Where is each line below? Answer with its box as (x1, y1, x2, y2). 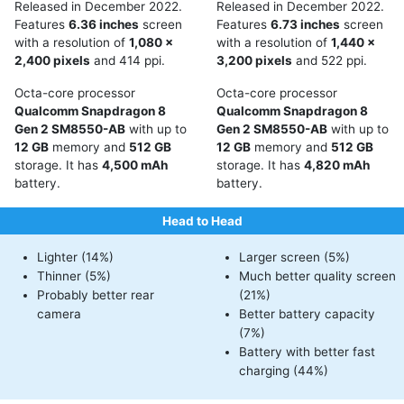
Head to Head (161, 214, 243, 228)
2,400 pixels (14, 53, 90, 68)
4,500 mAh (102, 158, 168, 172)
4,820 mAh (304, 158, 370, 172)
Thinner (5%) (37, 268, 111, 283)
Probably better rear (37, 287, 154, 302)
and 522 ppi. (292, 53, 367, 68)
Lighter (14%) (37, 249, 114, 264)
